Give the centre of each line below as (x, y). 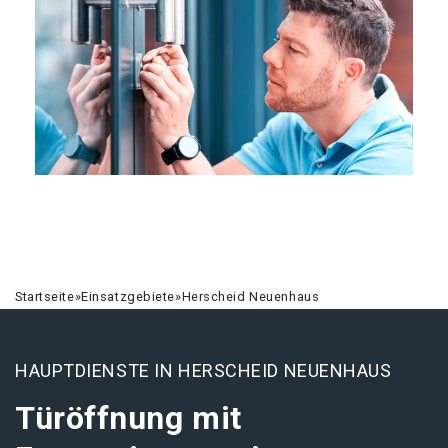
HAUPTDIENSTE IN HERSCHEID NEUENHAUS (203, 370)
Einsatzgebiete (128, 296)
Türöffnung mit (128, 418)
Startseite (45, 296)
